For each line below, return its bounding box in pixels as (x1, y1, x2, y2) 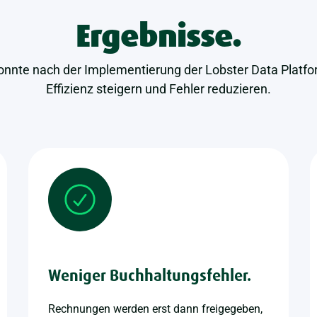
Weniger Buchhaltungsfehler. (47, 265, 251, 286)
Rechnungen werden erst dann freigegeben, (47, 302, 263, 316)
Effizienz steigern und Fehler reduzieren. (46, 81, 271, 96)
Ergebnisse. (76, 15, 241, 57)
